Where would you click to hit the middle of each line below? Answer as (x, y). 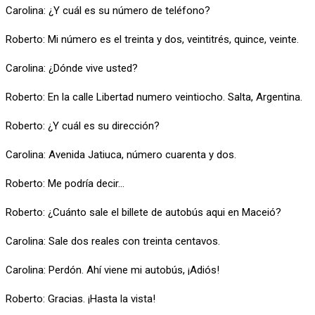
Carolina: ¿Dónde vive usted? (72, 68)
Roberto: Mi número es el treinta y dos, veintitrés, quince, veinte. (152, 39)
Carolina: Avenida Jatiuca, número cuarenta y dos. (121, 154)
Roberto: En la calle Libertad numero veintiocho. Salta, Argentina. (154, 97)
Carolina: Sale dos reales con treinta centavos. (113, 241)
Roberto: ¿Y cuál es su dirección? (83, 126)
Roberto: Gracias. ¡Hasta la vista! (81, 298)
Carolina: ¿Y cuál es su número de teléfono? (108, 10)
